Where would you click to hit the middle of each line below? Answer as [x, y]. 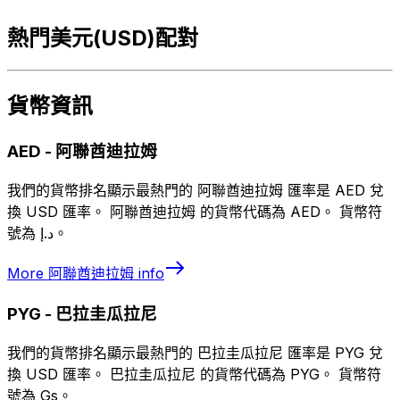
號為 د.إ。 [61, 233]
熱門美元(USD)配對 [103, 37]
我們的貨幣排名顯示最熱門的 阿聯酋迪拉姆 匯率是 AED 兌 [196, 191]
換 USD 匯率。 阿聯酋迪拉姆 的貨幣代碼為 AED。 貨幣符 [195, 212]
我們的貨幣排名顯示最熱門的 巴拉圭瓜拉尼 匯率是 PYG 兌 [195, 352]
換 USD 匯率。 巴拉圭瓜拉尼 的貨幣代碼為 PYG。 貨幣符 [194, 374]
